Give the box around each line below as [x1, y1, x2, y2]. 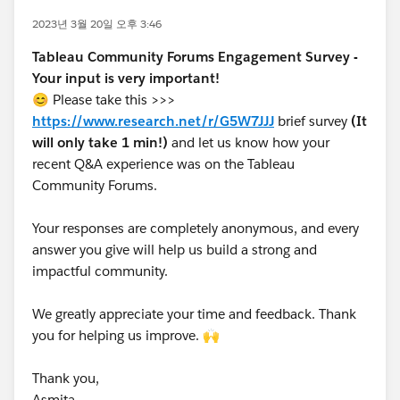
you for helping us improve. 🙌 [32, 327, 220, 344]
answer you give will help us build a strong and [32, 241, 317, 258]
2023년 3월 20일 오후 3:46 [32, 16, 162, 31]
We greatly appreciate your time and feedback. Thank [32, 305, 356, 322]
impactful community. [32, 262, 168, 279]
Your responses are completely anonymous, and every [32, 220, 359, 237]
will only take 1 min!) [32, 134, 168, 151]
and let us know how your [168, 134, 329, 151]
